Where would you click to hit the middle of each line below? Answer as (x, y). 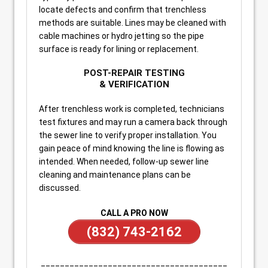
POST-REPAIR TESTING (134, 73)
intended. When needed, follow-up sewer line (124, 162)
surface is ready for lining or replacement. (119, 49)
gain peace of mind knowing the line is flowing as (132, 148)
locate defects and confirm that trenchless (123, 10)
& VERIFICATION (134, 84)
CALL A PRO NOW (134, 213)
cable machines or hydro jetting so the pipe (121, 36)
